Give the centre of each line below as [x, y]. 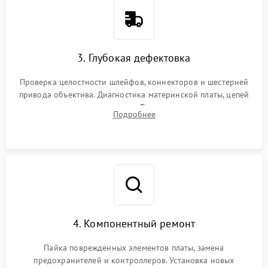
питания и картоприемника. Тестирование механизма [134, 107]
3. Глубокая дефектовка [134, 57]
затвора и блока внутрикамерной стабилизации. [134, 119]
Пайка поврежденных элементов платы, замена [134, 247]
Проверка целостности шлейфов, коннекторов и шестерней [134, 82]
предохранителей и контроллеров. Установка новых [134, 260]
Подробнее [134, 114]
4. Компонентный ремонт [134, 223]
